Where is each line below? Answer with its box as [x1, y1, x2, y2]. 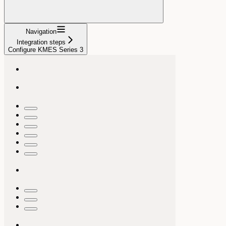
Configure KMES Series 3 [8, 45, 83, 53]
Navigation [26, 27, 56, 35]
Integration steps [17, 38, 66, 46]
